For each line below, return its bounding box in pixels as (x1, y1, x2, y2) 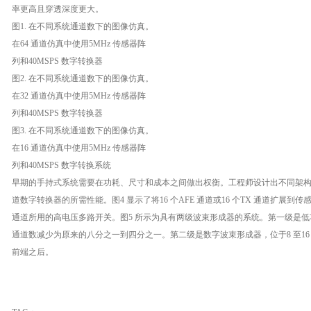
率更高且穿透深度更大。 (12, 4, 103, 14)
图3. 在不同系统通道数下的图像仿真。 (12, 126, 153, 135)
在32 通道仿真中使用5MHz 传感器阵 (12, 91, 146, 101)
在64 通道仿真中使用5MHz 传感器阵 (12, 39, 146, 49)
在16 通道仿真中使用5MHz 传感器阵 (12, 143, 146, 153)
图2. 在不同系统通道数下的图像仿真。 (12, 74, 153, 83)
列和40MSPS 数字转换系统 (12, 160, 111, 170)
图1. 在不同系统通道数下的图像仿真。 (12, 22, 153, 31)
